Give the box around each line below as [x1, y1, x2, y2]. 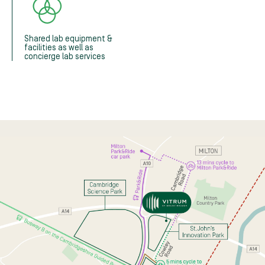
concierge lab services [24, 51, 105, 61]
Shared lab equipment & [24, 34, 112, 43]
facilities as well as [24, 43, 93, 52]
